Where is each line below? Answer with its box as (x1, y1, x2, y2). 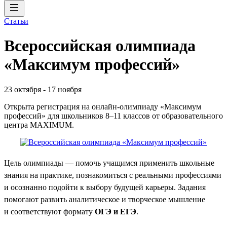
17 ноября (48, 85, 82, 94)
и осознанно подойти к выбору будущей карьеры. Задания (4, 182, 206, 192)
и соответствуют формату (4, 207, 95, 216)
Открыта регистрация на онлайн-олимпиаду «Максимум (4, 102, 201, 111)
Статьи (4, 17, 28, 25)
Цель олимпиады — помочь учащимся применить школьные (4, 158, 214, 167)
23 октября (4, 85, 41, 94)
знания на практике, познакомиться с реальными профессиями (4, 170, 221, 179)
